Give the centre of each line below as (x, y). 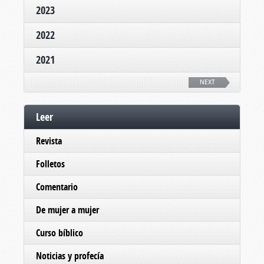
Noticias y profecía (70, 255)
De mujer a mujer (67, 209)
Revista (49, 141)
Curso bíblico (60, 232)
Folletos (50, 164)
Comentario (57, 187)
